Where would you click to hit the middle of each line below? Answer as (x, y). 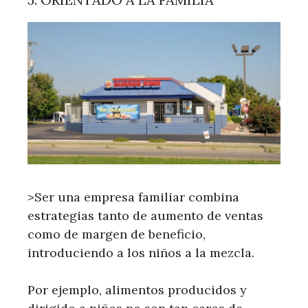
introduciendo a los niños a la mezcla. (141, 252)
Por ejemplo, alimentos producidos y (137, 289)
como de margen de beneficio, (117, 234)
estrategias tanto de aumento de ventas (145, 215)
